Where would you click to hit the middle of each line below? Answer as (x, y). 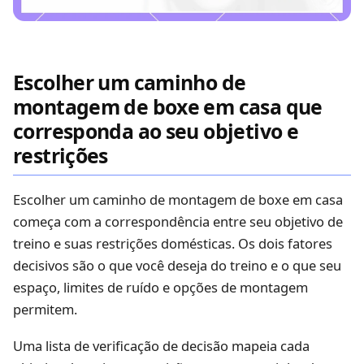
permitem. (45, 310)
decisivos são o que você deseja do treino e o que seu (177, 266)
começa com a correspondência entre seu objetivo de (178, 222)
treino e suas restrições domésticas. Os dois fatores (173, 244)
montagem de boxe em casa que (168, 107)
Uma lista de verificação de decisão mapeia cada (161, 346)
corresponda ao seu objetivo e (156, 131)
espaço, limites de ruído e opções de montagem (160, 288)
